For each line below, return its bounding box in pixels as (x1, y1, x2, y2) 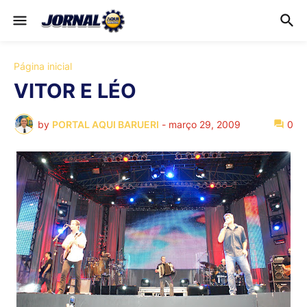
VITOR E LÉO (14, 79, 136, 103)
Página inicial (14, 60, 72, 72)
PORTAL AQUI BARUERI (52, 118, 159, 130)
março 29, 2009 (169, 118, 241, 130)
